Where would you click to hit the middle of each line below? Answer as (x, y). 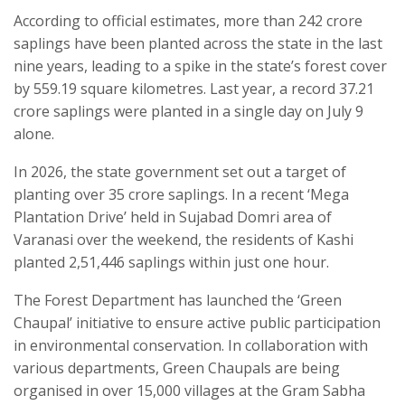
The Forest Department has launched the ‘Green (178, 300)
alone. (34, 133)
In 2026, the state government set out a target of (180, 171)
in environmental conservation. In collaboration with (191, 345)
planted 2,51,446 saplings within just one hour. (171, 262)
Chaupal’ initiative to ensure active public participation (197, 322)
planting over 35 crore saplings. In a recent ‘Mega (181, 194)
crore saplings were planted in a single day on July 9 (188, 111)
